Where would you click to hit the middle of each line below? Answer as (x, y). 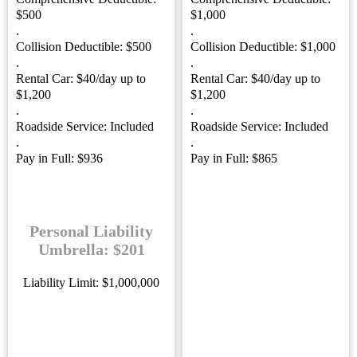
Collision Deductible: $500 (84, 47)
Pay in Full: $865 (234, 158)
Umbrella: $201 (91, 249)
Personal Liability (91, 231)
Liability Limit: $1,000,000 (91, 282)
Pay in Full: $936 (59, 158)
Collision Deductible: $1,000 (263, 47)
